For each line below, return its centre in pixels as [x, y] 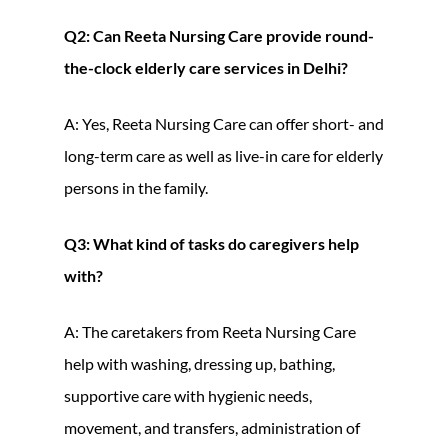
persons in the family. [136, 187]
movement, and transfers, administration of [212, 427]
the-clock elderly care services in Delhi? [206, 67]
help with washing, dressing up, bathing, [199, 363]
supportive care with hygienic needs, [188, 395]
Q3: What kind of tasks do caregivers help [211, 243]
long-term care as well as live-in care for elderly [223, 155]
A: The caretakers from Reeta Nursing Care [210, 331]
